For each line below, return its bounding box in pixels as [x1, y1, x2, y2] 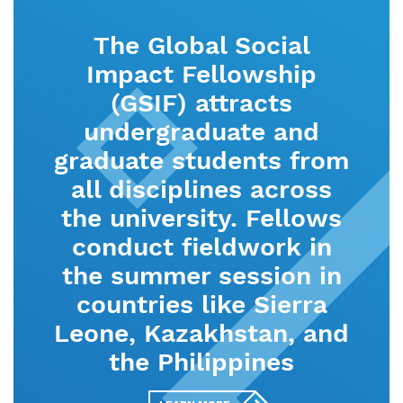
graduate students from [54, 146, 349, 176]
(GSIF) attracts [111, 88, 292, 119]
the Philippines [109, 347, 294, 378]
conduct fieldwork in [71, 232, 332, 263]
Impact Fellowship [86, 59, 317, 90]
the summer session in [61, 261, 342, 291]
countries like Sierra [76, 290, 327, 320]
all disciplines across [71, 175, 332, 205]
